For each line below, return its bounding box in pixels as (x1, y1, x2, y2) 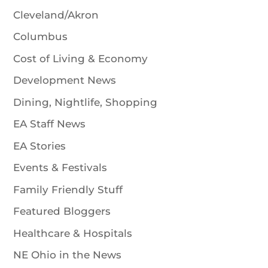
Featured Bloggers (13, 205, 111, 218)
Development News (13, 74, 117, 87)
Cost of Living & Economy (13, 52, 148, 65)
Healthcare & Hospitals (13, 227, 133, 239)
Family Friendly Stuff (13, 183, 123, 196)
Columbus (13, 31, 68, 43)
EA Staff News (13, 118, 86, 130)
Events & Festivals (13, 162, 108, 174)
